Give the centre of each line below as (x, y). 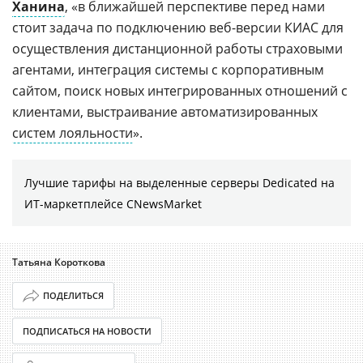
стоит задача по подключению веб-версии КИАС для (178, 27)
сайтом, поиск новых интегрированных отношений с (180, 90)
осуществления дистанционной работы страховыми (177, 48)
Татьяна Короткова (59, 262)
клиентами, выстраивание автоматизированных (165, 111)
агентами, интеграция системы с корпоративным (168, 69)
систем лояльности (73, 132)
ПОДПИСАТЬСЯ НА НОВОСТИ (87, 331)
